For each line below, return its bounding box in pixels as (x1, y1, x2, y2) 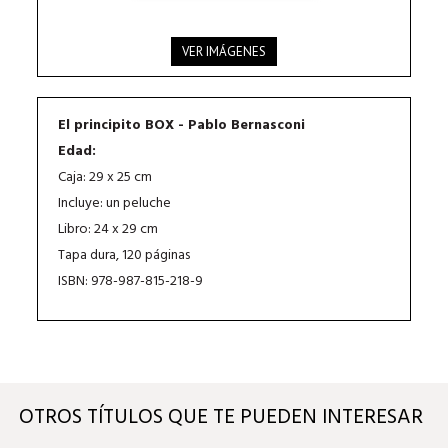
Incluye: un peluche (58, 191, 172, 215)
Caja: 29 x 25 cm (58, 165, 153, 189)
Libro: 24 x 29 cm (58, 217, 159, 241)
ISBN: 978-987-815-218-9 (58, 269, 204, 293)
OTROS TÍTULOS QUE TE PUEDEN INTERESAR (18, 400, 423, 434)
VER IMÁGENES (181, 42, 266, 60)
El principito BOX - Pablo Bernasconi (58, 113, 306, 137)
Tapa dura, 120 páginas (58, 243, 191, 267)
